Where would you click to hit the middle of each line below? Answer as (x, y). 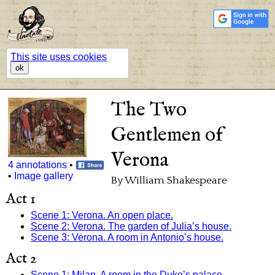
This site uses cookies (59, 56)
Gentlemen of (167, 135)
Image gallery (44, 176)
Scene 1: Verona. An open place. (102, 215)
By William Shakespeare (169, 180)
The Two (149, 110)
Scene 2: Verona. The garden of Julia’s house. (131, 226)
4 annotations (37, 165)
